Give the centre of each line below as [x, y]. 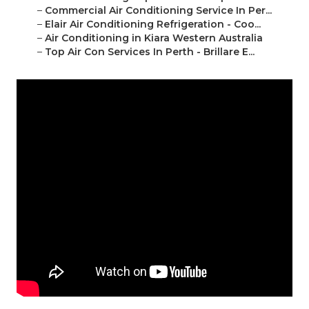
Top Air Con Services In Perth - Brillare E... [150, 52]
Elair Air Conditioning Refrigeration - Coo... [153, 24]
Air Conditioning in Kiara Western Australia [154, 38]
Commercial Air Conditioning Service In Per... [158, 11]
